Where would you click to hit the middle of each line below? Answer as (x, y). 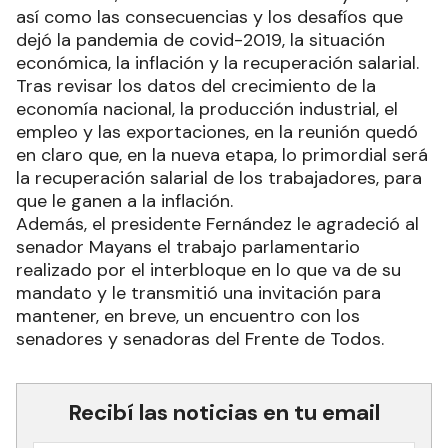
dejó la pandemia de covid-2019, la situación (200, 39)
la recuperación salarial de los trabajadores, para (219, 177)
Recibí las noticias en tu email (224, 412)
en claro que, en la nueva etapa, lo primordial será (222, 154)
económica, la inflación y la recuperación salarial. (217, 62)
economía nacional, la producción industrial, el (207, 108)
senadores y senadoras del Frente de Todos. (200, 338)
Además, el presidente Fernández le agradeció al (217, 223)
